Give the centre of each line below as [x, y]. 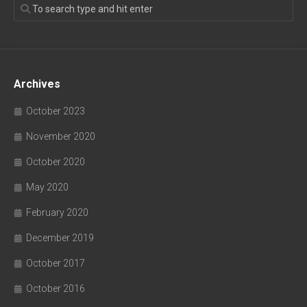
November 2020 [61, 136]
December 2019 [60, 238]
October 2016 [56, 288]
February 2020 [57, 212]
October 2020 [56, 162]
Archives [37, 84]
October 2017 [56, 263]
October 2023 [56, 111]
